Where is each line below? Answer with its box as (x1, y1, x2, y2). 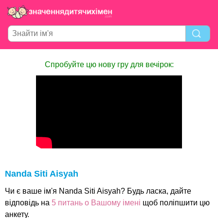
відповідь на (5, 199, 52, 207)
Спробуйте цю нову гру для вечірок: (44, 60, 174, 69)
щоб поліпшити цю (141, 199, 210, 207)
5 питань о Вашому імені (52, 199, 141, 207)
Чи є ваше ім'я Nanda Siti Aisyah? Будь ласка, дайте (5, 187, 191, 195)
